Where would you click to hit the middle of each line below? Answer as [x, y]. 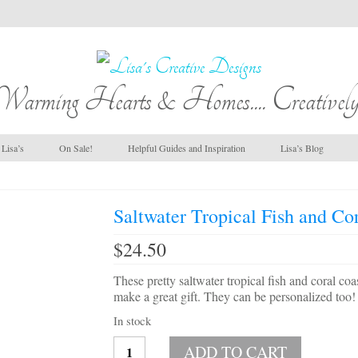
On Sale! [76, 147]
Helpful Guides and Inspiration [187, 147]
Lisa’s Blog [302, 147]
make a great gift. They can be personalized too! [234, 296]
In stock [132, 320]
